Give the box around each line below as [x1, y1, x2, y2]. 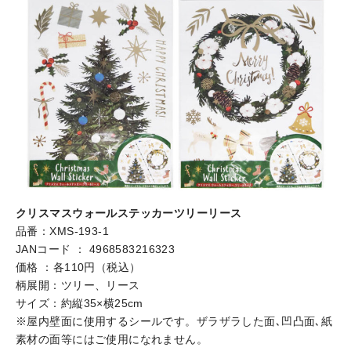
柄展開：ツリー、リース [16, 278, 140, 291]
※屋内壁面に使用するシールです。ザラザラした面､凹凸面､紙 [16, 314, 333, 327]
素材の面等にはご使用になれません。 [16, 332, 208, 346]
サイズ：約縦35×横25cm [16, 296, 143, 309]
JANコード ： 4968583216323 [16, 242, 175, 255]
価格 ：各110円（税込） [16, 260, 141, 273]
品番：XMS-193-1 [16, 224, 110, 237]
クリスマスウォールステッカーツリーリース [16, 206, 242, 219]
